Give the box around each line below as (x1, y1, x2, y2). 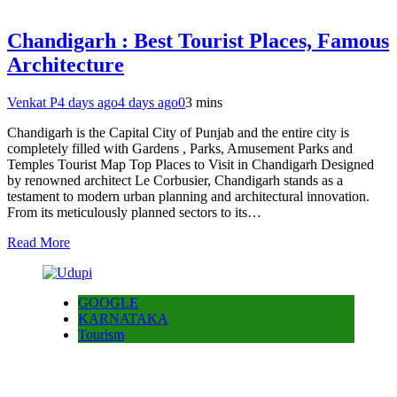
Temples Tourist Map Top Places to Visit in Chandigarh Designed (7, 157, 374, 173)
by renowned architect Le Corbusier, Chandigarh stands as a (7, 173, 343, 189)
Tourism (78, 327, 124, 343)
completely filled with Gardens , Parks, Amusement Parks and (7, 141, 353, 157)
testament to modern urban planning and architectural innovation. (7, 189, 370, 205)
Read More (7, 235, 70, 251)
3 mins (185, 95, 222, 111)
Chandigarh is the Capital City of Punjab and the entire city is (7, 125, 349, 141)
